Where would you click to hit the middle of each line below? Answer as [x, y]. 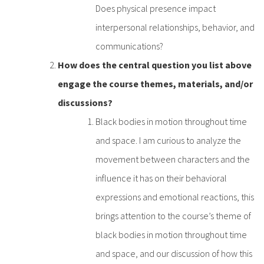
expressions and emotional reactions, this [175, 197]
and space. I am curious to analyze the [168, 140]
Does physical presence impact [156, 8]
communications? [129, 46]
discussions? [85, 102]
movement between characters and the [173, 159]
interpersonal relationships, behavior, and [175, 27]
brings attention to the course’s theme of [173, 215]
